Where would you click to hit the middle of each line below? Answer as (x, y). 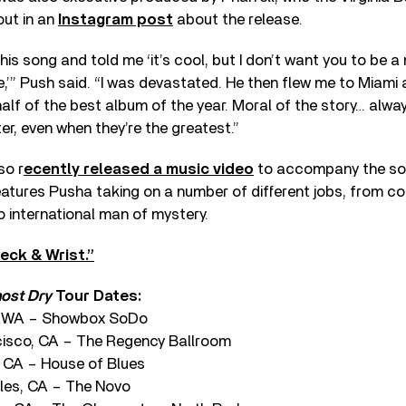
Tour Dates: (97, 295)
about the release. (238, 19)
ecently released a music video (139, 169)
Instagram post (116, 19)
